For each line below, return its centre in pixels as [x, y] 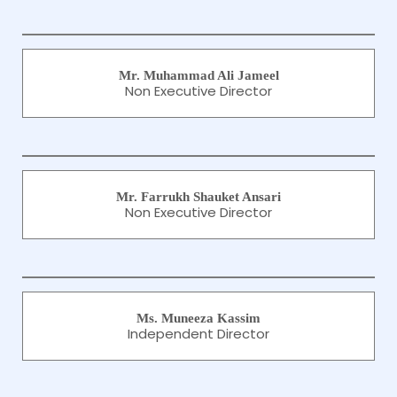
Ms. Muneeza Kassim [198, 318]
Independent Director [198, 334]
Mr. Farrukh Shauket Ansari [198, 197]
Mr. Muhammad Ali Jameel [198, 75]
